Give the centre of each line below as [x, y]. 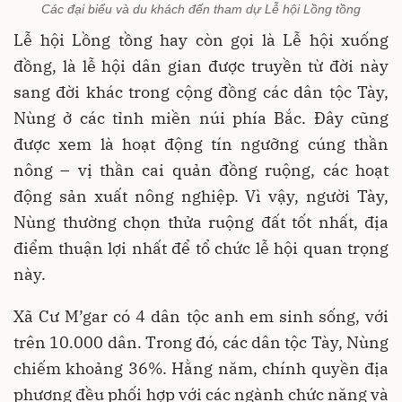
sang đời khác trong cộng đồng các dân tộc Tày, [201, 92]
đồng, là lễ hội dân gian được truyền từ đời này [201, 66]
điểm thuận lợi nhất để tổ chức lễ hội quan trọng [201, 249]
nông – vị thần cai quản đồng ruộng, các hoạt [201, 170]
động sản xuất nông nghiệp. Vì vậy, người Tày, [201, 197]
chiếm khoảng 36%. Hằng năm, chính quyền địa [201, 369]
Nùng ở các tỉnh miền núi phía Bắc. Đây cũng [201, 118]
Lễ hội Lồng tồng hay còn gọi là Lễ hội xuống [201, 40]
